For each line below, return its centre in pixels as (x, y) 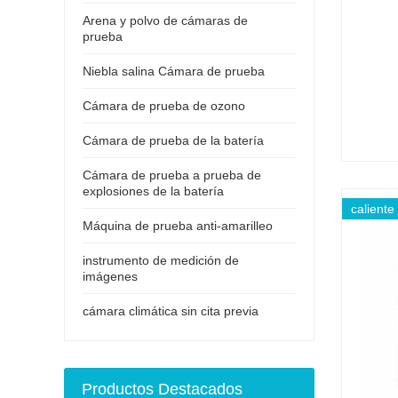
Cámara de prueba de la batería (173, 140)
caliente (373, 208)
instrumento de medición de (161, 260)
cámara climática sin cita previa (171, 310)
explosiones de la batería (153, 191)
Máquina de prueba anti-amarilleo (178, 225)
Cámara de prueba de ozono (164, 105)
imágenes (110, 276)
